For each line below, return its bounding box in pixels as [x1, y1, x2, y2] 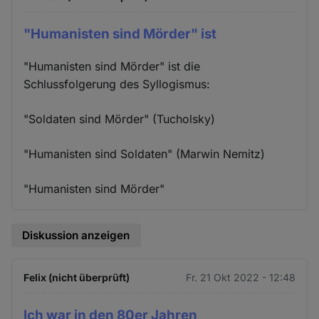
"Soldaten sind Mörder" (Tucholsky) [23, 111, 216, 126]
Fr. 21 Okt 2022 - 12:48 [185, 271, 296, 283]
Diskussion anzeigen [22, 228, 130, 242]
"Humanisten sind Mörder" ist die [23, 58, 201, 73]
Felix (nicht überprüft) [23, 271, 130, 283]
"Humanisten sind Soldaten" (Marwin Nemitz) [23, 146, 266, 161]
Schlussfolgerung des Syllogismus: [23, 76, 211, 91]
